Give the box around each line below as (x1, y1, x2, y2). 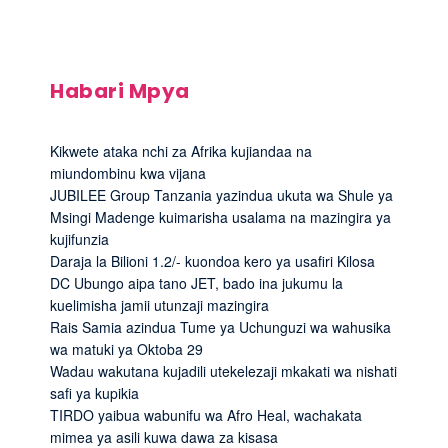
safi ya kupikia (50, 382, 139, 403)
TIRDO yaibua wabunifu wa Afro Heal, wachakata (50, 404, 362, 425)
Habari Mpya (50, 76, 190, 105)
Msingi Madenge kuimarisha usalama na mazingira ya (50, 206, 391, 227)
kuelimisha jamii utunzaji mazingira (50, 294, 269, 315)
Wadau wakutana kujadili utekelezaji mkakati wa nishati (50, 360, 397, 381)
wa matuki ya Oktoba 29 (50, 338, 203, 359)
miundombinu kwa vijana (50, 162, 206, 183)
